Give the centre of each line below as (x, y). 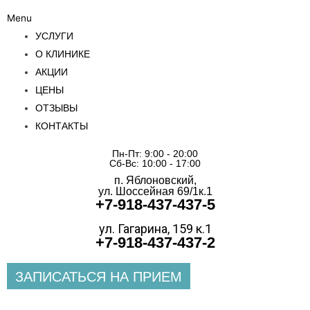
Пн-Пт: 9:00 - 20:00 (155, 154)
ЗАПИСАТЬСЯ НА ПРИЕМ (99, 277)
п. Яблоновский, (155, 181)
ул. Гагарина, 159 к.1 (155, 229)
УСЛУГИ (55, 36)
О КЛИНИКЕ (63, 54)
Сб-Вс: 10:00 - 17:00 (155, 164)
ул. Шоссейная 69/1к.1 (155, 192)
